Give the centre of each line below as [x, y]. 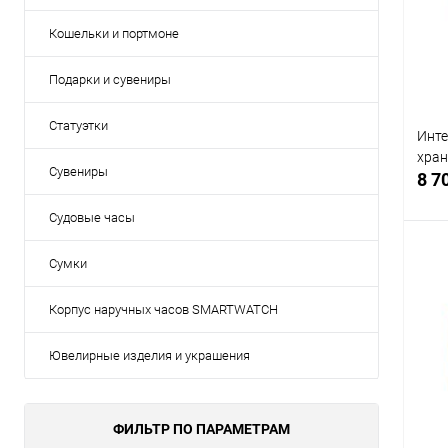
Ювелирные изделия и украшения [149, 356]
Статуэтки [78, 126]
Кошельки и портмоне [114, 34]
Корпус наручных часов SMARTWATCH [163, 310]
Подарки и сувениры [110, 80]
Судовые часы [92, 218]
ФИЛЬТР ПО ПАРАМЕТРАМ [201, 429]
